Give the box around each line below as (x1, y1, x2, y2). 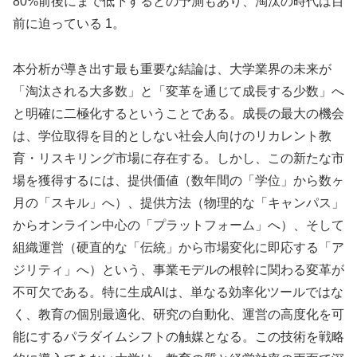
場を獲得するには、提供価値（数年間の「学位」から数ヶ (13, 174, 344, 188)
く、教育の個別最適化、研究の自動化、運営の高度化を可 (13, 308, 344, 322)
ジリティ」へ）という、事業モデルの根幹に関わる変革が (13, 263, 344, 277)
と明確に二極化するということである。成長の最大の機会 (13, 107, 344, 121)
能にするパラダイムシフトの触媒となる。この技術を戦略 (13, 330, 344, 344)
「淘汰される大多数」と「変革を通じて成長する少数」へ (13, 84, 344, 99)
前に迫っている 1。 (13, 17, 125, 31)
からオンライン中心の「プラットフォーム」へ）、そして (13, 218, 344, 233)
